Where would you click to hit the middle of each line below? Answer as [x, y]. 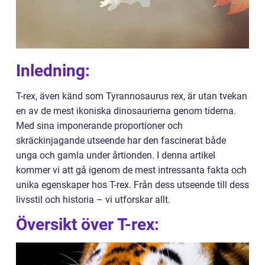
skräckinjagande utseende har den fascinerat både [121, 140]
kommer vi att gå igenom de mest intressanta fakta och [131, 170]
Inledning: [53, 71]
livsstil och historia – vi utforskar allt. [93, 200]
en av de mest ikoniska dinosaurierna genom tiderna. [126, 111]
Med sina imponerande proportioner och [99, 126]
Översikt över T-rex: [88, 224]
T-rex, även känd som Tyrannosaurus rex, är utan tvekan [132, 96]
